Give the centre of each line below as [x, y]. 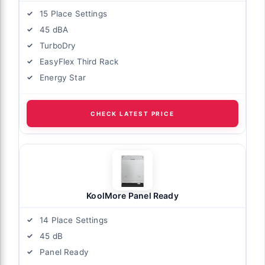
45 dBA [54, 30]
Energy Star [63, 78]
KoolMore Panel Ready [132, 196]
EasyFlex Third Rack [79, 62]
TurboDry [58, 46]
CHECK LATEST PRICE [132, 114]
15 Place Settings [73, 14]
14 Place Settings [74, 220]
